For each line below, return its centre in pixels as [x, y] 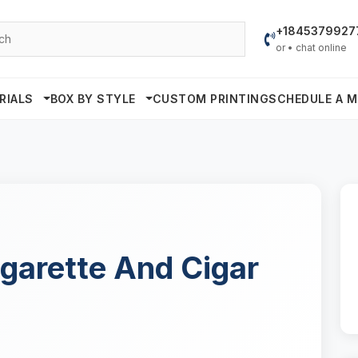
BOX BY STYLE [95, 99]
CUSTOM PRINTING [211, 99]
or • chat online [311, 48]
